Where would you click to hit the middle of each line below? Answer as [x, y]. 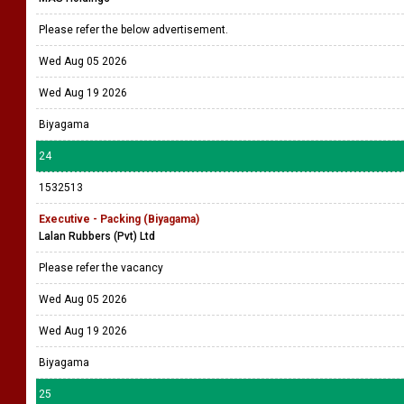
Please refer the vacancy [102, 268]
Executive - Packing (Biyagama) [119, 219]
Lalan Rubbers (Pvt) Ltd [97, 236]
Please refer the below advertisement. [136, 30]
